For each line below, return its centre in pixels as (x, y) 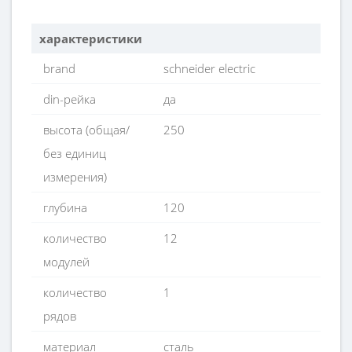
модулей (66, 262)
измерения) (75, 177)
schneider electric (210, 68)
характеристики (91, 38)
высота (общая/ (86, 130)
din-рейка (70, 99)
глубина (65, 207)
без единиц (75, 153)
